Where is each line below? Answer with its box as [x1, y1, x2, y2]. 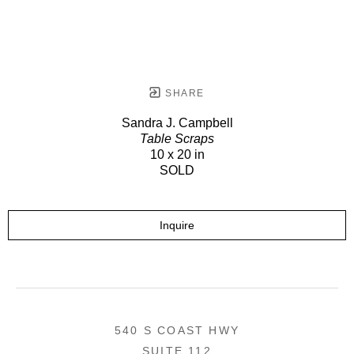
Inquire [160, 218, 194, 232]
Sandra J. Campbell [121, 115, 233, 130]
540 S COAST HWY [115, 323, 239, 337]
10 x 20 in [149, 147, 205, 161]
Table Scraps [140, 131, 214, 145]
